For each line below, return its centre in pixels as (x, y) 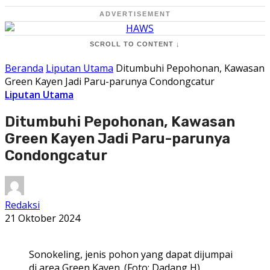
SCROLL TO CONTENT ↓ (135, 44)
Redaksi (22, 205)
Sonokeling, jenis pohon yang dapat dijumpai (131, 254)
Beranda (24, 68)
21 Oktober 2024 (42, 218)
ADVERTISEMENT (135, 14)
